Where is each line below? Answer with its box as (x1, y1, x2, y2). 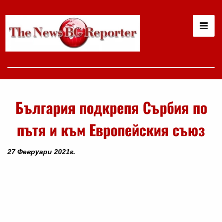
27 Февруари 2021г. (7, 147, 75, 156)
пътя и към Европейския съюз (17, 118, 205, 141)
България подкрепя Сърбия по (15, 96, 207, 118)
